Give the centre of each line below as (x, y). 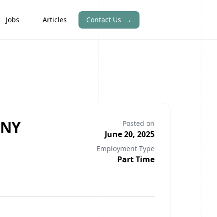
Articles (55, 19)
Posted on (139, 123)
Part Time (136, 159)
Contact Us (106, 19)
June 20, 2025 (130, 134)
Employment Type (125, 148)
